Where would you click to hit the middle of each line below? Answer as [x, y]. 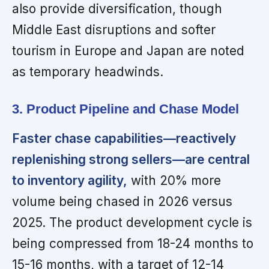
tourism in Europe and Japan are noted [128, 51]
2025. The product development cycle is [132, 222]
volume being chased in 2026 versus [122, 201]
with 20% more [174, 180]
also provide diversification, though [117, 9]
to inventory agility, [70, 180]
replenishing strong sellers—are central [131, 159]
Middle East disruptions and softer [114, 30]
